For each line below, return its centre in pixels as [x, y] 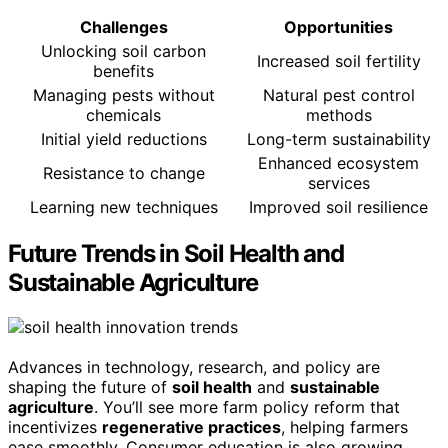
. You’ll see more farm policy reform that [247, 407]
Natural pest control [338, 94]
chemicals [123, 114]
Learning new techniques [123, 206]
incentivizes [55, 427]
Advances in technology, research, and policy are [194, 367]
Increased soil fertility [338, 60]
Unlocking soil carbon [123, 50]
